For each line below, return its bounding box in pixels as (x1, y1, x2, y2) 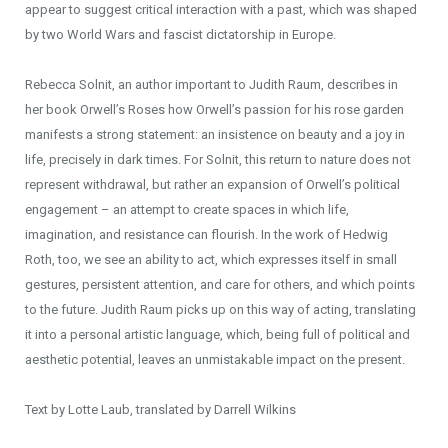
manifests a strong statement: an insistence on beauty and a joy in (25, 127, 405, 142)
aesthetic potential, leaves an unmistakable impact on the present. (25, 352, 405, 367)
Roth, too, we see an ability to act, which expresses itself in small (25, 252, 397, 267)
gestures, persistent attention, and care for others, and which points (25, 277, 415, 292)
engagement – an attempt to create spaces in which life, (25, 202, 349, 217)
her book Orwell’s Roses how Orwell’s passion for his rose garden (25, 102, 404, 117)
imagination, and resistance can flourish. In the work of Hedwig (25, 227, 388, 242)
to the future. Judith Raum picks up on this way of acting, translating (25, 302, 416, 317)
